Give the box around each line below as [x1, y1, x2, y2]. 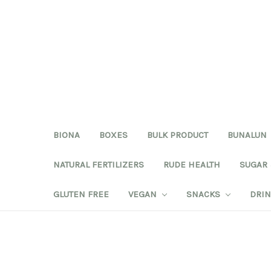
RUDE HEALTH [163, 158, 220, 170]
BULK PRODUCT [147, 129, 208, 140]
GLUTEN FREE [53, 188, 109, 200]
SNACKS [186, 188, 223, 200]
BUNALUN [227, 129, 267, 140]
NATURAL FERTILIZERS [53, 158, 144, 170]
